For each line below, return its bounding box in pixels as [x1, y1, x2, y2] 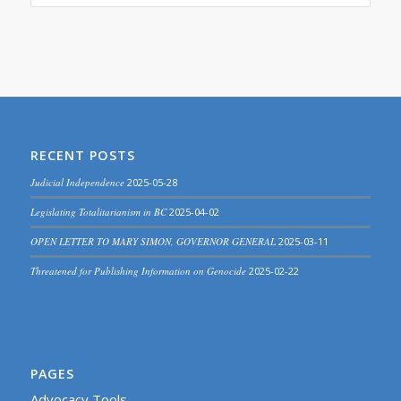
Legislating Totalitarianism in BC [30, 204, 166, 218]
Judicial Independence [30, 175, 124, 189]
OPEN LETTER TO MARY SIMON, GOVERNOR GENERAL [30, 234, 276, 248]
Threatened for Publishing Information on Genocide [30, 263, 246, 277]
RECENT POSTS [30, 146, 135, 164]
